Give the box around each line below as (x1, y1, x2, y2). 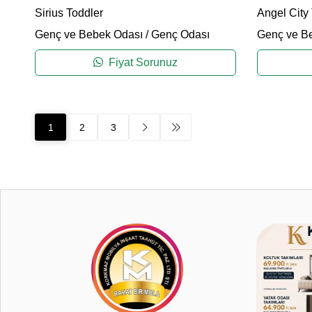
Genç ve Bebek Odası (35, 29, 143, 41)
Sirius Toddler (35, 7, 103, 19)
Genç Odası (151, 29, 210, 41)
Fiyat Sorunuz (105, 56, 178, 69)
